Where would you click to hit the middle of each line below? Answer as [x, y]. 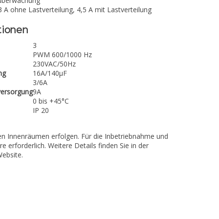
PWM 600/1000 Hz [62, 55]
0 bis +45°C [51, 101]
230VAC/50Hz [54, 64]
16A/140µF [50, 73]
